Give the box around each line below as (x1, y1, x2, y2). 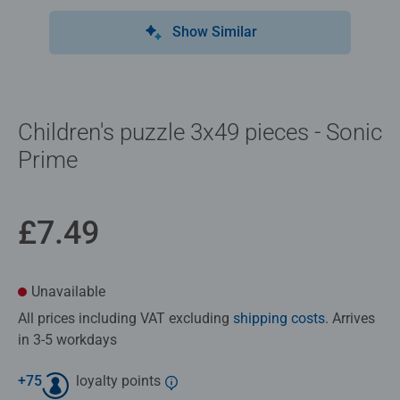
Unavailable (31, 282, 105, 300)
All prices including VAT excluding (18, 309, 233, 327)
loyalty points (76, 371, 161, 389)
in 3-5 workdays (18, 330, 117, 348)
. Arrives (325, 309, 375, 327)
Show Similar (171, 22, 257, 40)
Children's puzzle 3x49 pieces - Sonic (18, 118, 382, 146)
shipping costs (233, 309, 325, 327)
